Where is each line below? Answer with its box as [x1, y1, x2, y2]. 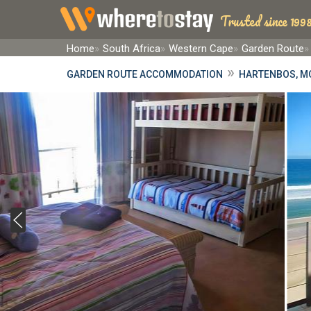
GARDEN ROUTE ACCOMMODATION [67, 69, 223, 80]
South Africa [103, 42, 160, 55]
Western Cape [169, 42, 233, 55]
